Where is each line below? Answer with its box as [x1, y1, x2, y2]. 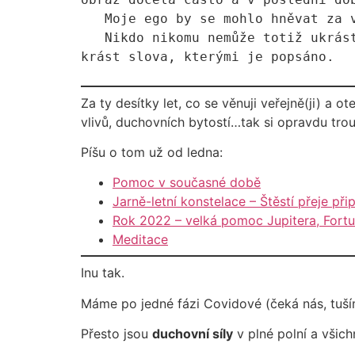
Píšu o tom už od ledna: [81, 144, 223, 161]
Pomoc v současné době [113, 174, 261, 191]
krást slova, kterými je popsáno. [81, 48, 334, 64]
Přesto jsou [81, 326, 152, 342]
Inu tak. [81, 265, 124, 281]
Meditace [113, 231, 168, 248]
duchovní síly [152, 326, 233, 342]
